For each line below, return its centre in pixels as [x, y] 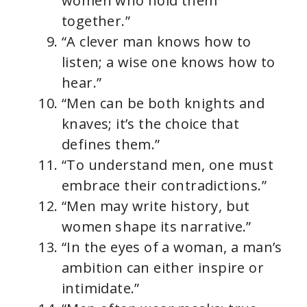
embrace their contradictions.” [164, 185]
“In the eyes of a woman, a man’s [172, 247]
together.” [96, 21]
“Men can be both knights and [163, 103]
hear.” [82, 82]
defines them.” [111, 144]
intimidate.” [101, 288]
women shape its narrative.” [157, 226]
